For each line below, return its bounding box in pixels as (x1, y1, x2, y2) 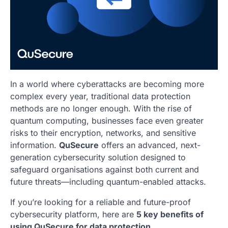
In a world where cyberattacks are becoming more (10, 78, 204, 89)
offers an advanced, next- (99, 139, 201, 150)
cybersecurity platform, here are (10, 209, 136, 219)
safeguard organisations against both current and (10, 164, 199, 175)
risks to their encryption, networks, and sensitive (10, 127, 196, 138)
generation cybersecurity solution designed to (10, 152, 186, 162)
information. (10, 139, 59, 150)
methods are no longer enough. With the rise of (10, 103, 192, 113)
